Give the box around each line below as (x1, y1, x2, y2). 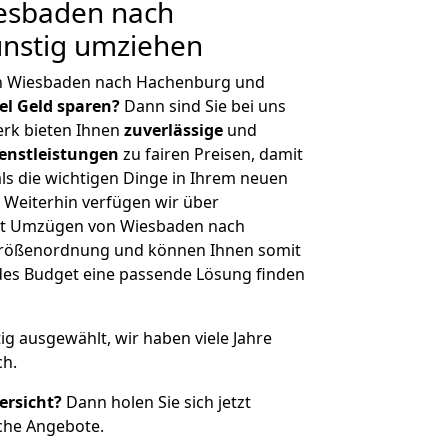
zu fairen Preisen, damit (119, 143, 303, 165)
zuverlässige (124, 119, 223, 141)
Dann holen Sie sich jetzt (62, 391, 251, 413)
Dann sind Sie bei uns (120, 95, 286, 117)
